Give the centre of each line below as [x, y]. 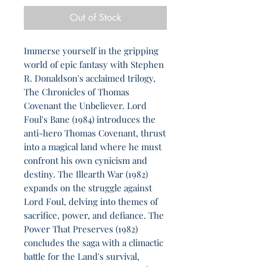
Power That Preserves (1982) [81, 229]
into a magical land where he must [93, 147]
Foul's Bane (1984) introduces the [90, 119]
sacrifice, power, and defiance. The [94, 215]
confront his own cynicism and [86, 161]
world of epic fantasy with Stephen [94, 65]
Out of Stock [95, 18]
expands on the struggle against [88, 188]
